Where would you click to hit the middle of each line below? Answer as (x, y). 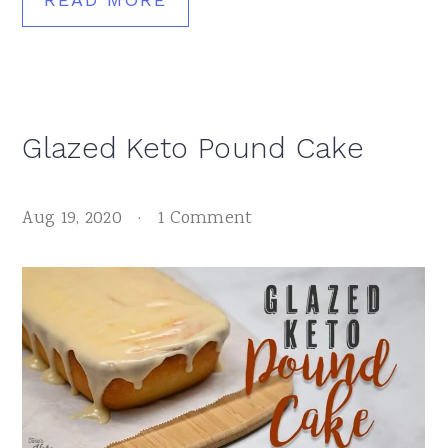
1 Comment (205, 218)
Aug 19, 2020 (72, 218)
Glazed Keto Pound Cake (193, 147)
